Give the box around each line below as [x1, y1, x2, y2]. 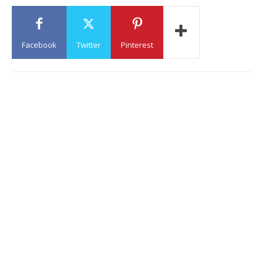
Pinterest [121, 39, 153, 50]
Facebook [22, 39, 57, 50]
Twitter [77, 39, 101, 50]
